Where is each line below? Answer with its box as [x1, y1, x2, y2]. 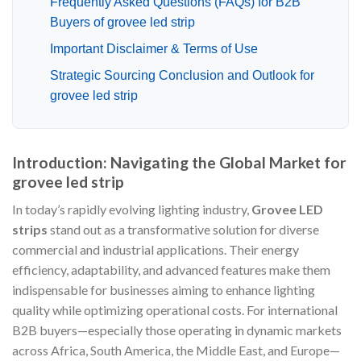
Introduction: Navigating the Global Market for [12, 152, 346, 172]
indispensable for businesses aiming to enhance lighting [12, 282, 315, 298]
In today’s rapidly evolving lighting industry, [12, 201, 251, 218]
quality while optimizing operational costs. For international [12, 302, 338, 318]
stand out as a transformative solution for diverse [48, 222, 319, 238]
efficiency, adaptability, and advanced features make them [12, 262, 330, 278]
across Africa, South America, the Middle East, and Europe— [12, 342, 340, 359]
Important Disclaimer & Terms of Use [49, 41, 258, 56]
